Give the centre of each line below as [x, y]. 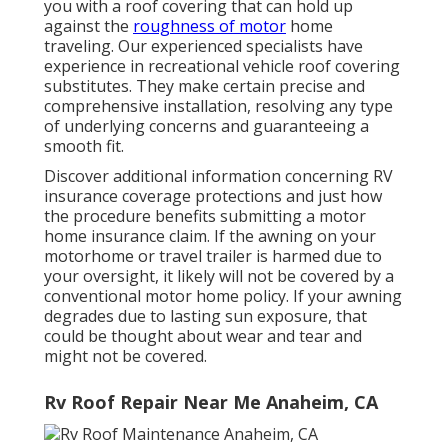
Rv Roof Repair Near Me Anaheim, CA [211, 402]
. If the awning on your [291, 236]
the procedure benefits [132, 216]
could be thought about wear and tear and [203, 336]
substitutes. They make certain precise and [204, 86]
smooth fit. [84, 146]
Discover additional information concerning [208, 176]
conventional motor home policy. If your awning [223, 296]
